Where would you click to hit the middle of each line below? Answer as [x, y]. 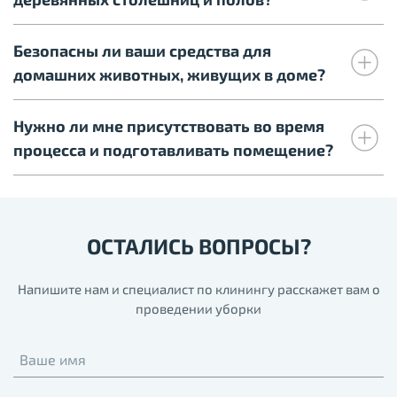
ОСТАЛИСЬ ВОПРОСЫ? [198, 246]
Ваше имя [53, 360]
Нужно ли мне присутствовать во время [169, 126]
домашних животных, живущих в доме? [169, 74]
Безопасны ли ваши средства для [142, 51]
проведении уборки [198, 309]
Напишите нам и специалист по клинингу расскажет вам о [198, 289]
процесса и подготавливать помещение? [173, 150]
